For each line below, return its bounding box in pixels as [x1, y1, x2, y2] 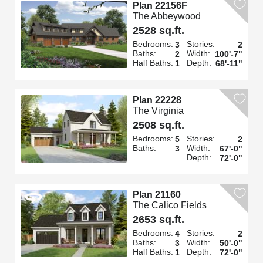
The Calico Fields [132, 200, 207, 210]
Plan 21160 [132, 189, 181, 200]
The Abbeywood [132, 11, 201, 21]
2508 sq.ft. [132, 119, 184, 131]
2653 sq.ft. [132, 213, 184, 225]
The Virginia [132, 105, 184, 116]
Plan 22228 [132, 95, 181, 105]
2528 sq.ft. [132, 24, 184, 36]
